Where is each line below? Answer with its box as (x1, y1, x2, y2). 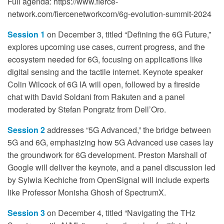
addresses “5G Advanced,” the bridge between (45, 123, 211, 135)
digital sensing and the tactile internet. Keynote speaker (7, 65, 203, 77)
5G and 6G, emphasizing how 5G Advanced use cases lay (7, 136, 213, 148)
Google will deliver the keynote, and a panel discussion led (7, 161, 215, 173)
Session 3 (7, 206, 45, 218)
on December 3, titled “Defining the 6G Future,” (45, 28, 211, 40)
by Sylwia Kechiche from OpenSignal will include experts (7, 173, 209, 185)
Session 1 (7, 28, 45, 40)
